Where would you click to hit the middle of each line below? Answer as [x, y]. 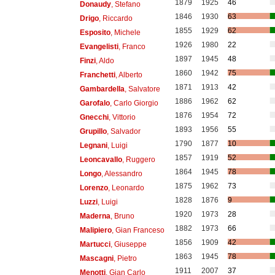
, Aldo [105, 60]
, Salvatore [142, 89]
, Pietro [125, 258]
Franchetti [97, 75]
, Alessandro [122, 173]
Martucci [95, 244]
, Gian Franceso [138, 230]
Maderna [95, 216]
